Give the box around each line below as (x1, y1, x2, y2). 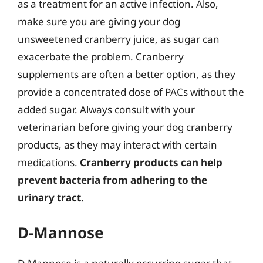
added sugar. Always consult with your (18, 103, 195, 116)
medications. (18, 156, 80, 169)
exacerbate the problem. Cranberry (18, 50, 184, 63)
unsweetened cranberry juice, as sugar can (18, 32, 220, 46)
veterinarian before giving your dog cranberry (18, 120, 232, 134)
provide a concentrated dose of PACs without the (18, 85, 244, 99)
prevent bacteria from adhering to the (18, 173, 207, 187)
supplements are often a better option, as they (18, 68, 235, 81)
